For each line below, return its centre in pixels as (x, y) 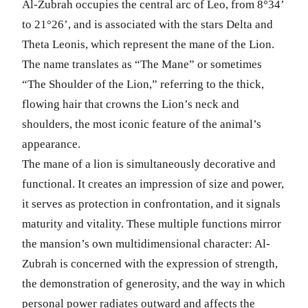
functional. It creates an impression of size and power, (153, 184)
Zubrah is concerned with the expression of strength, (150, 263)
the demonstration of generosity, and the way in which (154, 283)
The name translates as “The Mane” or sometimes (142, 64)
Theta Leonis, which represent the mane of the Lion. (148, 44)
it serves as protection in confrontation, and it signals (151, 203)
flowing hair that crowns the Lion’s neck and (131, 104)
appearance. (51, 144)
